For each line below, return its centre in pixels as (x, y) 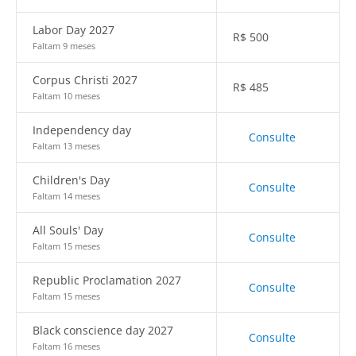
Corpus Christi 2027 (85, 80)
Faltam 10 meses (66, 96)
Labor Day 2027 (74, 30)
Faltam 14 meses (66, 196)
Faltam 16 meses (66, 346)
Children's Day (71, 180)
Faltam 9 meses (64, 46)
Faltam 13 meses (66, 146)
